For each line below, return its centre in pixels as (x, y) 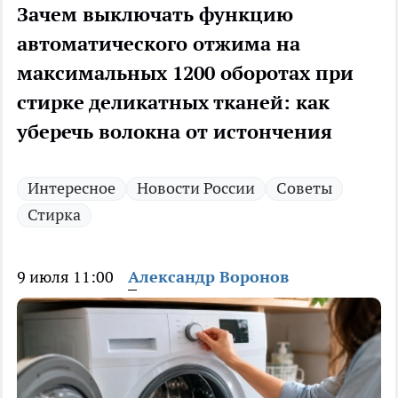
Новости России (196, 188)
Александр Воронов (208, 277)
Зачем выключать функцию (155, 15)
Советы (304, 188)
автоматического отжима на (159, 44)
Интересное (72, 188)
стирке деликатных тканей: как (173, 103)
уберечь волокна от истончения (175, 132)
